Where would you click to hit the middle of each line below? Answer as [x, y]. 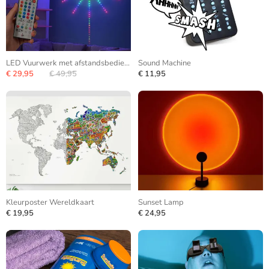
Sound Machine [165, 63]
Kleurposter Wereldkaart [50, 202]
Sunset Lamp [161, 202]
